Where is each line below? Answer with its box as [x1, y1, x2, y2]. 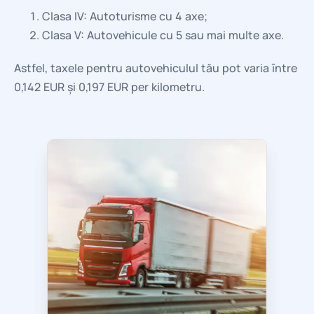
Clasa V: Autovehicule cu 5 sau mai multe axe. [42, 27, 284, 43]
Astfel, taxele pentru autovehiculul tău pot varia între [14, 60, 297, 76]
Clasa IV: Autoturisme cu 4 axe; [42, 8, 207, 24]
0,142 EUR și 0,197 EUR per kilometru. [14, 78, 205, 95]
